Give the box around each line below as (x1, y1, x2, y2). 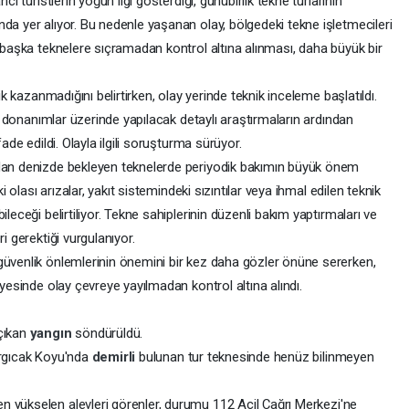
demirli (91, 348, 140, 365)
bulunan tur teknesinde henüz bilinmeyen (139, 348, 374, 365)
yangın (29, 324, 76, 341)
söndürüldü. (75, 324, 143, 341)
